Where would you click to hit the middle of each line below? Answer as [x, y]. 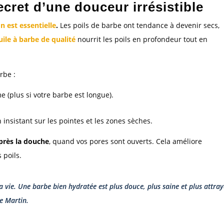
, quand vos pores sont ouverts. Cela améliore [126, 141]
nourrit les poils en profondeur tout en [142, 39]
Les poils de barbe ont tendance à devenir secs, [139, 25]
